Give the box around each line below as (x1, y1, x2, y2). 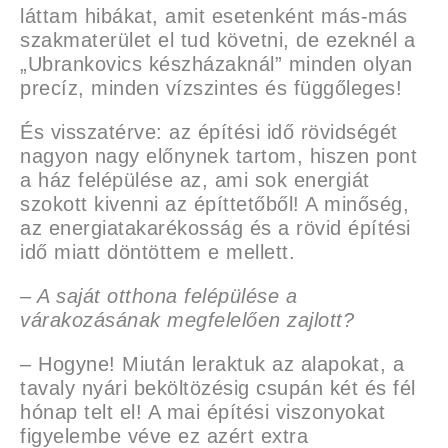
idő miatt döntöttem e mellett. (20, 241, 295, 263)
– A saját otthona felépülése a (20, 285, 297, 307)
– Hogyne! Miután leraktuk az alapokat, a (20, 353, 404, 375)
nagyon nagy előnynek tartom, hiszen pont (20, 145, 417, 167)
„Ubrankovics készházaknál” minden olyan (20, 53, 413, 75)
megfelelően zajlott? (167, 309, 354, 331)
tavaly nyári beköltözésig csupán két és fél (20, 377, 416, 399)
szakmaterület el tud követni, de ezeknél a (20, 29, 415, 51)
